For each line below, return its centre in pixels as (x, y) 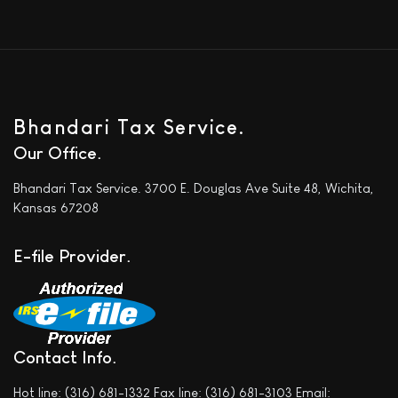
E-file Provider (70, 256)
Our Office (55, 153)
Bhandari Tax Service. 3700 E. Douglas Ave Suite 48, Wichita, (194, 188)
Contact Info (63, 357)
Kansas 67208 (56, 207)
